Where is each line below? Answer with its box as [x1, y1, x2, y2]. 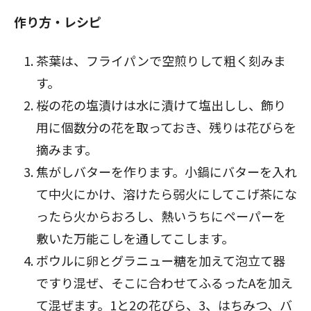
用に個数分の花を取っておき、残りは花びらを [36, 117, 296, 136]
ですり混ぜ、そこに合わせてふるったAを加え [36, 273, 293, 292]
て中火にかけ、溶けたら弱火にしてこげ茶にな [36, 184, 297, 203]
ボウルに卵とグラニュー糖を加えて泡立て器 [36, 251, 285, 269]
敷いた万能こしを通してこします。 [36, 228, 234, 247]
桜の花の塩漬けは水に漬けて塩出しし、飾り [36, 95, 286, 114]
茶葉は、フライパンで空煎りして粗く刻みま [36, 51, 286, 69]
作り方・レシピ [14, 12, 101, 31]
